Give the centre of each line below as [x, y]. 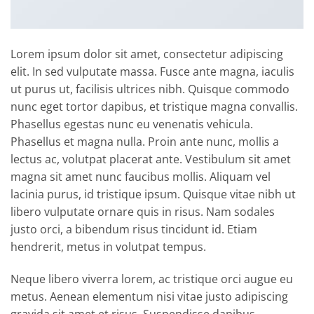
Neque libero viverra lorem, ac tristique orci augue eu [152, 279]
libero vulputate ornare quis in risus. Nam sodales [143, 212]
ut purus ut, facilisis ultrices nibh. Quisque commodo [150, 89]
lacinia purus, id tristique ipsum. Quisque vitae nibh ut [153, 194]
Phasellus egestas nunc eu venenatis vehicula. [132, 124]
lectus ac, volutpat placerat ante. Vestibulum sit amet [151, 159]
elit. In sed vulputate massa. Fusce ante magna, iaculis [152, 72]
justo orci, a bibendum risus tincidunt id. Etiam [134, 230]
